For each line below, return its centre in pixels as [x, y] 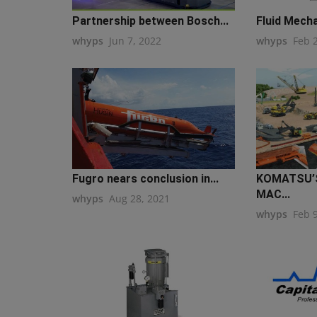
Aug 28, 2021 [139, 199]
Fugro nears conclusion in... [145, 179]
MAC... [273, 195]
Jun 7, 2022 [135, 40]
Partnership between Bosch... [150, 21]
